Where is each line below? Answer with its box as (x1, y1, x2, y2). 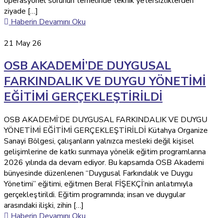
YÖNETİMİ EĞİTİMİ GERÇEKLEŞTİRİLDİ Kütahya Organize (4, 125, 208, 136)
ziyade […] (4, 5, 38, 17)
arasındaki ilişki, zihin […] (4, 200, 84, 211)
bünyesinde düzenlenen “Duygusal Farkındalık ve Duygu (4, 168, 193, 179)
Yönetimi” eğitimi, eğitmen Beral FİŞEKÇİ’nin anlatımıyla (4, 179, 193, 190)
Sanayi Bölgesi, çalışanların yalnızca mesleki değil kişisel (4, 136, 194, 147)
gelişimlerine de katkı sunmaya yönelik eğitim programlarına (4, 146, 206, 158)
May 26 (16, 37, 42, 49)
